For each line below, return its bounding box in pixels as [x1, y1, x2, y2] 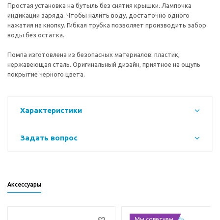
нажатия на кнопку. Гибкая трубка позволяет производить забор [7, 22, 206, 29]
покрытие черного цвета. [7, 71, 85, 78]
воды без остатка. [7, 31, 64, 39]
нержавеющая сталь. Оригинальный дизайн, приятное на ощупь [7, 61, 200, 68]
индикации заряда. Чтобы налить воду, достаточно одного [7, 12, 190, 19]
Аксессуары [7, 181, 41, 188]
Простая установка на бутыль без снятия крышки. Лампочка [7, 2, 192, 9]
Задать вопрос [20, 134, 78, 142]
